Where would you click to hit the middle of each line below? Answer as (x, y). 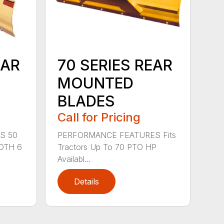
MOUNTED (96, 83)
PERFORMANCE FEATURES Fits (117, 135)
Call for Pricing (99, 117)
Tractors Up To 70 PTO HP (107, 147)
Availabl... (74, 159)
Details (87, 181)
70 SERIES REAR (115, 65)
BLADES (86, 101)
